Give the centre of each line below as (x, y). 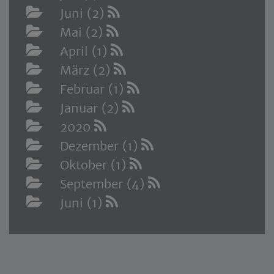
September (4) (104, 184)
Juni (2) (84, 13)
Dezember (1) (101, 146)
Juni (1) (83, 203)
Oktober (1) (95, 165)
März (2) (87, 70)
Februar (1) (94, 89)
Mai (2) (83, 32)
